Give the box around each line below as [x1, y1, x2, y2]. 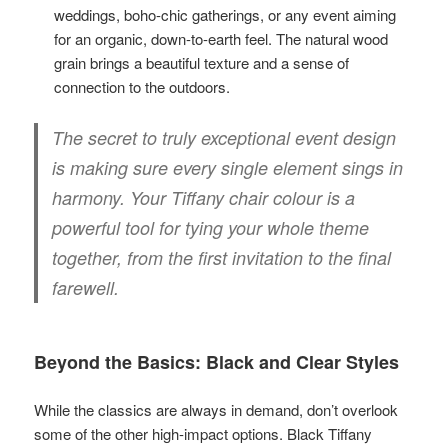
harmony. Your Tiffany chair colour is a [52, 184, 356, 210]
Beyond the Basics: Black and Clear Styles [34, 348, 400, 375]
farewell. [52, 274, 120, 300]
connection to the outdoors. [54, 75, 231, 97]
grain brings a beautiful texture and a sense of [54, 51, 350, 73]
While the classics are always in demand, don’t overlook [34, 398, 399, 420]
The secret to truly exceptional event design [52, 124, 397, 150]
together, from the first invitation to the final [52, 244, 392, 270]
